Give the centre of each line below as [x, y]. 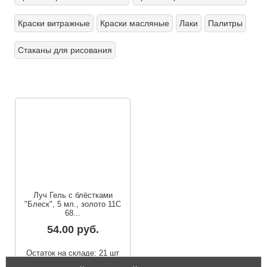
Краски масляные [135, 23]
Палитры [226, 23]
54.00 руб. [73, 229]
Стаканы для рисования [65, 50]
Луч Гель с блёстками [73, 195]
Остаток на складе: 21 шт [73, 253]
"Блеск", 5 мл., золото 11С [73, 204]
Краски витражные [54, 23]
